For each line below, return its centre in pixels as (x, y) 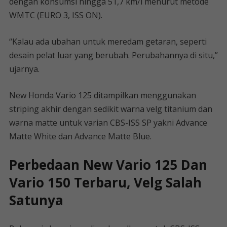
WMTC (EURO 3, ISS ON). (55, 15)
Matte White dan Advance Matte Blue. (80, 136)
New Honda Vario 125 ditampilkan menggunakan (102, 95)
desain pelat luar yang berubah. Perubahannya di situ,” (113, 55)
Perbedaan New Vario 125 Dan (108, 165)
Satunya (36, 200)
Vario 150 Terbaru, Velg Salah (105, 182)
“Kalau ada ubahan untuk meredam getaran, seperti (108, 42)
